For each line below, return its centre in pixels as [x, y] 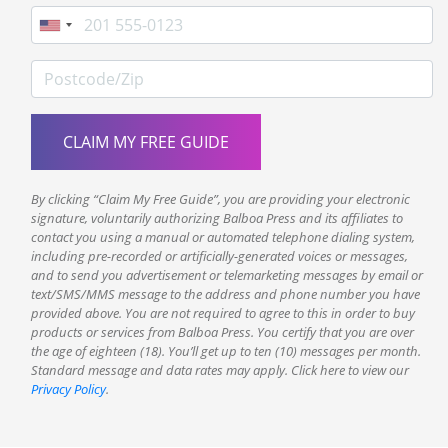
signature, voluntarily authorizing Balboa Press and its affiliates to [217, 218]
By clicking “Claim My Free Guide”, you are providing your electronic [220, 199]
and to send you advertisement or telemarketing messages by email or [227, 275]
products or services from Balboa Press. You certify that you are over [222, 332]
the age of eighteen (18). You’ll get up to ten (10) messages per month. [226, 351]
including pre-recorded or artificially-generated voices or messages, [219, 256]
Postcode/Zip [80, 71]
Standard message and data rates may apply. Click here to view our [220, 370]
